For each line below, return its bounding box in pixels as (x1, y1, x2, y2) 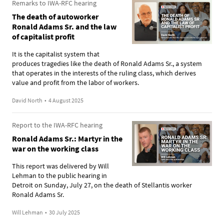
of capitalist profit (12, 31, 74, 41)
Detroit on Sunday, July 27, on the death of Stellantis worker (12, 180, 192, 189)
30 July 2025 (49, 208, 80, 216)
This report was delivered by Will (12, 161, 109, 170)
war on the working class (12, 143, 98, 153)
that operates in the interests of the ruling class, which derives (12, 68, 196, 77)
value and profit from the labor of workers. (12, 77, 139, 87)
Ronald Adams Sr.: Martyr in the (12, 133, 122, 143)
